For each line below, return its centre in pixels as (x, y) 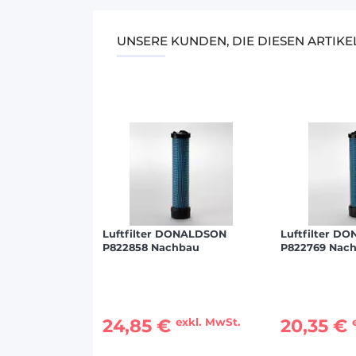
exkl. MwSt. (208, 321)
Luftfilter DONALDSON (164, 234)
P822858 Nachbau (151, 248)
